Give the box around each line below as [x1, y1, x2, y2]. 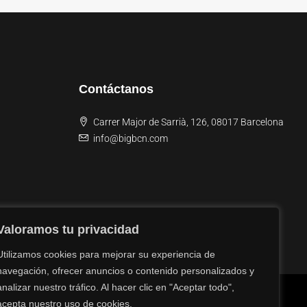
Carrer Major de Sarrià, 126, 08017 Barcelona [93, 116, 284, 127]
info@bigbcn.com [93, 133, 169, 144]
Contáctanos [79, 82, 154, 96]
